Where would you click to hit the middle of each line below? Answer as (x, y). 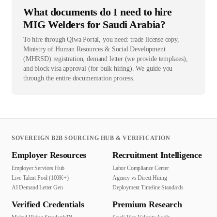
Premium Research (147, 205)
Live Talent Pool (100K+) (40, 178)
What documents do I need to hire (98, 12)
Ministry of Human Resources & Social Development (94, 49)
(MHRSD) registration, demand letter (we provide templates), (106, 59)
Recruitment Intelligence (157, 155)
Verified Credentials (48, 205)
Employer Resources (49, 155)
